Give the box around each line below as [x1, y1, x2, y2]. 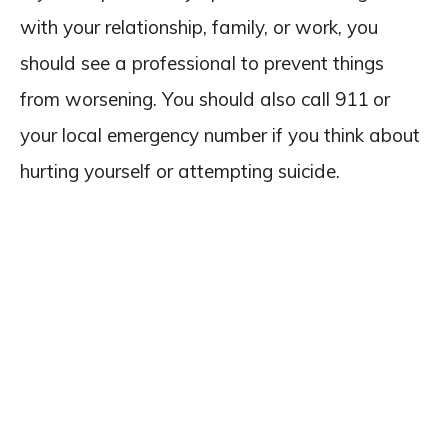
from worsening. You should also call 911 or [20, 87, 390, 111]
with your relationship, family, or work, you [20, 15, 378, 39]
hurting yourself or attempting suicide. [20, 159, 340, 183]
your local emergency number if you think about [20, 123, 420, 147]
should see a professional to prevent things [20, 51, 384, 75]
